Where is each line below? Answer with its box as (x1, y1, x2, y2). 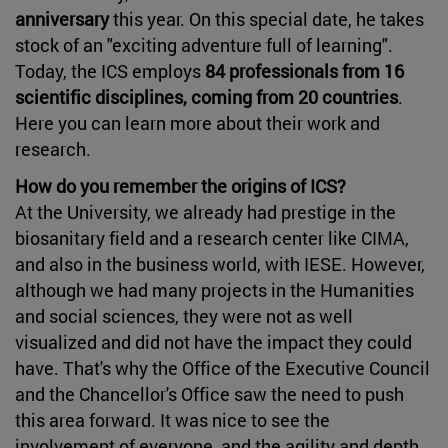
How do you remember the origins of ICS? (15, 173, 346, 198)
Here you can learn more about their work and (15, 110, 380, 135)
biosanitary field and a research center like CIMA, (15, 225, 409, 250)
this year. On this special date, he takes (109, 6, 424, 31)
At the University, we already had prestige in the (15, 199, 396, 224)
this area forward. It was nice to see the (15, 407, 330, 432)
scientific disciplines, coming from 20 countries (15, 84, 398, 109)
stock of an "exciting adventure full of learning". (15, 32, 393, 57)
